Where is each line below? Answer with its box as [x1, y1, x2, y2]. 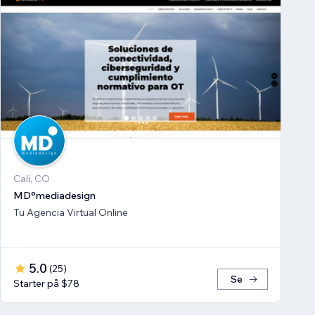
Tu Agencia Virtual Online [13, 206, 128, 219]
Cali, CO [13, 172, 50, 186]
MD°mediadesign [13, 189, 96, 202]
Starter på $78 [13, 277, 79, 290]
